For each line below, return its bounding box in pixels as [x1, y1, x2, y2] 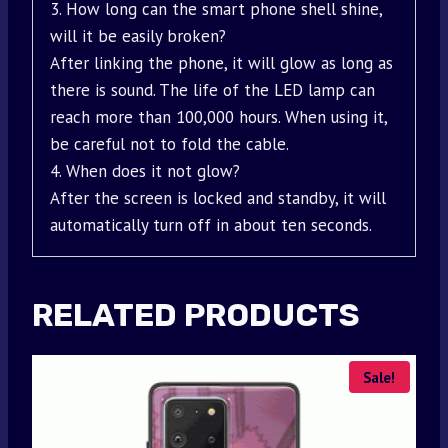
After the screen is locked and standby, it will [50, 187, 386, 210]
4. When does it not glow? [50, 160, 240, 183]
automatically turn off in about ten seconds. [50, 214, 372, 237]
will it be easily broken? [50, 25, 226, 48]
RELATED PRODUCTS [32, 296, 360, 335]
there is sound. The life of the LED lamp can [50, 79, 375, 102]
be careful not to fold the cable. [50, 133, 289, 156]
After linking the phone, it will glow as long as [50, 52, 393, 75]
